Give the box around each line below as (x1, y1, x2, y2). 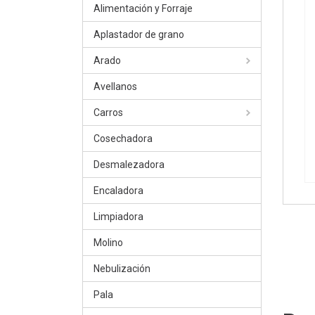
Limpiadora (94, 211, 143, 222)
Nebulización (94, 263, 150, 274)
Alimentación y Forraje (94, 3, 193, 14)
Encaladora (94, 185, 143, 196)
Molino (94, 237, 123, 248)
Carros (94, 107, 123, 118)
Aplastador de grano (94, 29, 184, 40)
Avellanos (94, 81, 137, 92)
